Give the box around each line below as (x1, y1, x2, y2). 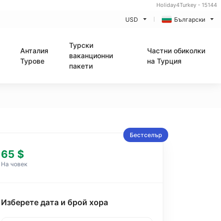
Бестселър (130, 131, 162, 139)
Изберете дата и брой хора (1, 197, 108, 207)
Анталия (20, 46, 49, 55)
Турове (20, 56, 45, 65)
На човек (1, 160, 27, 168)
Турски (69, 41, 93, 49)
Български (174, 15, 205, 23)
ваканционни (69, 51, 113, 60)
